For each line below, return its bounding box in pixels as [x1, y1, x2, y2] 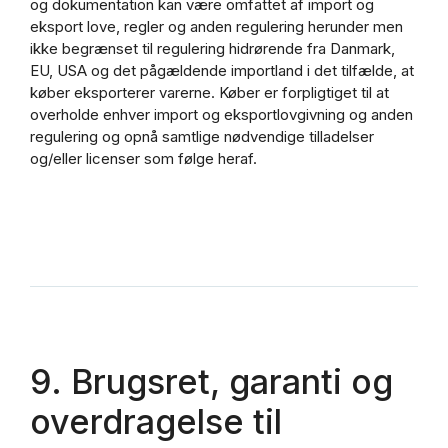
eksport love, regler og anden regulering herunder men [30, 17, 403, 37]
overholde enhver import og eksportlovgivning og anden [30, 105, 413, 125]
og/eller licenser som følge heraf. [30, 149, 257, 169]
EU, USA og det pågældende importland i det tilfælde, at [30, 61, 414, 81]
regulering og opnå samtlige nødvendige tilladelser [30, 127, 374, 147]
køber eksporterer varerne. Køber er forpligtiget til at [30, 83, 389, 103]
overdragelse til [30, 401, 282, 443]
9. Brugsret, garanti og [30, 361, 393, 403]
